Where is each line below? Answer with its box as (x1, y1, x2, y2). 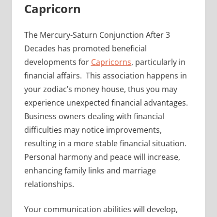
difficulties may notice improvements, (24, 124, 162, 135)
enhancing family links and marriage (24, 165, 156, 176)
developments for (24, 56, 91, 67)
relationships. (24, 178, 78, 189)
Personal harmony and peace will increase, (24, 151, 180, 162)
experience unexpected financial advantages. (24, 97, 190, 108)
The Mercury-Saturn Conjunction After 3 (24, 29, 170, 40)
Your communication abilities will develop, (24, 203, 178, 215)
